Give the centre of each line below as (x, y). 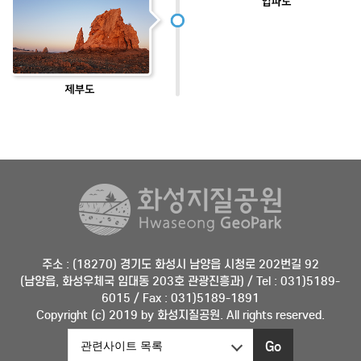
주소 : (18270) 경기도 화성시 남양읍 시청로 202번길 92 (180, 264)
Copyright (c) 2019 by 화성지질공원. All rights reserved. (180, 315)
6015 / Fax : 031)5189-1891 (180, 298)
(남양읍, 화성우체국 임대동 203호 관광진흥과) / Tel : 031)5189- (180, 281)
